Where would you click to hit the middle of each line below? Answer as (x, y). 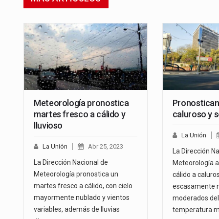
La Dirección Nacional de (71, 163)
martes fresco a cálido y (80, 114)
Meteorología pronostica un (76, 174)
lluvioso (48, 126)
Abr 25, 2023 (106, 147)
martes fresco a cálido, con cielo (83, 186)
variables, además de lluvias (77, 209)
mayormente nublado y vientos (82, 198)
